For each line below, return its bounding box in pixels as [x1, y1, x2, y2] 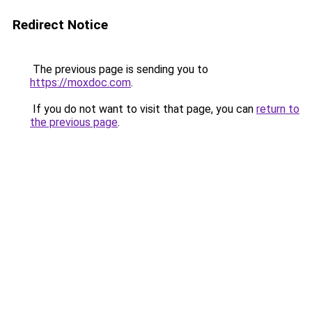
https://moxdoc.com [30, 76, 131, 89]
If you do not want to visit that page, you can [30, 102, 256, 116]
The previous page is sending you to [30, 63, 208, 76]
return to [256, 102, 299, 116]
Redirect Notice [13, 17, 108, 33]
